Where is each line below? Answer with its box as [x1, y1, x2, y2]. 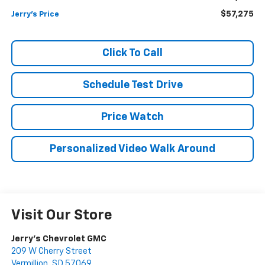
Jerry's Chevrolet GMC [11, 234, 106, 244]
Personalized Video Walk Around [50, 144, 215, 155]
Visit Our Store [11, 208, 112, 223]
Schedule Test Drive [82, 80, 183, 91]
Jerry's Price [11, 11, 59, 19]
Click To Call [102, 48, 163, 59]
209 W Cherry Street [11, 247, 92, 256]
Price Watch [101, 112, 164, 123]
